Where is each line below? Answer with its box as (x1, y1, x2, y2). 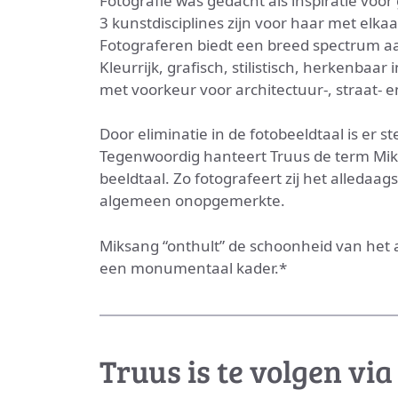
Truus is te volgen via (99, 348, 393, 392)
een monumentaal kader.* (99, 257, 287, 278)
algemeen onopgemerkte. (99, 190, 285, 211)
